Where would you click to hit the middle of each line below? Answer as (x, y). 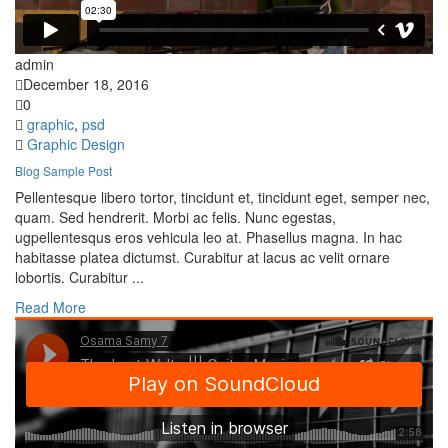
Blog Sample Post (63, 171)
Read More (50, 307)
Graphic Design (76, 144)
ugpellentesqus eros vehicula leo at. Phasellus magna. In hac (208, 237)
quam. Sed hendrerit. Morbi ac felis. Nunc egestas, (175, 217)
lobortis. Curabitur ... (79, 277)
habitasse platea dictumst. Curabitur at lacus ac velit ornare (202, 257)
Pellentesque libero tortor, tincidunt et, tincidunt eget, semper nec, (222, 197)
